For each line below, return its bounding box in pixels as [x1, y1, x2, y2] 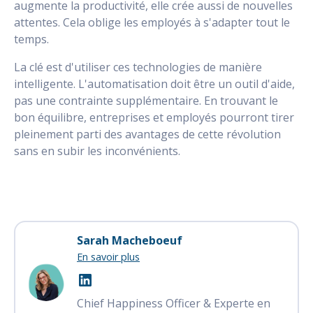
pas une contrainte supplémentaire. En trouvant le [14, 92, 278, 108]
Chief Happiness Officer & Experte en [77, 295, 270, 311]
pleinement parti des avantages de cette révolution [14, 126, 281, 142]
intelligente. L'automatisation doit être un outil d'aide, [14, 75, 295, 92]
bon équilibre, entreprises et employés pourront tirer [14, 109, 294, 125]
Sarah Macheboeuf [77, 232, 182, 248]
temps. [14, 31, 49, 47]
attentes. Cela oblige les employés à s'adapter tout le [14, 14, 290, 30]
